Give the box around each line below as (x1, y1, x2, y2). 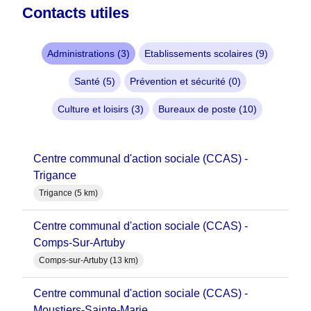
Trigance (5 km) (39, 188, 98, 199)
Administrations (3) (47, 48, 130, 60)
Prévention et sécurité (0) (129, 76, 241, 87)
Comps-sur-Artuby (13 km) (39, 255, 138, 266)
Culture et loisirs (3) (58, 103, 144, 115)
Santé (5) (74, 76, 115, 87)
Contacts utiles (22, 4, 129, 22)
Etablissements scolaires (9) (144, 48, 268, 60)
